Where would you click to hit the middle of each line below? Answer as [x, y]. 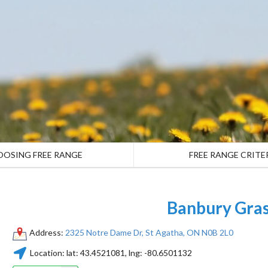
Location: [47, 253]
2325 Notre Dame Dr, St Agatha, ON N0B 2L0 [149, 233]
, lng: [134, 253]
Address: [47, 233]
